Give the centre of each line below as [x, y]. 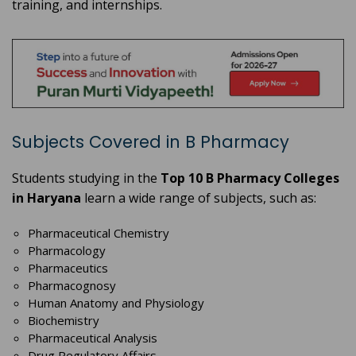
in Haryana [46, 198]
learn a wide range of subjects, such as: [199, 198]
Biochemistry [64, 321]
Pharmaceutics [68, 268]
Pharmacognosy [72, 286]
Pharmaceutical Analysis [93, 338]
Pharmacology [67, 251]
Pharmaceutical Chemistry [99, 233]
